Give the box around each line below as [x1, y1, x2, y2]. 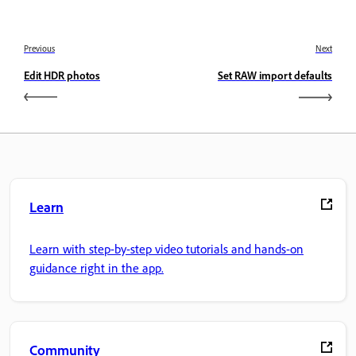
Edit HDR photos [24, 68, 100, 83]
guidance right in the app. [29, 259, 164, 276]
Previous [24, 43, 55, 55]
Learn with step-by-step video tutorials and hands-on [29, 240, 304, 257]
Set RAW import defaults [218, 68, 332, 83]
